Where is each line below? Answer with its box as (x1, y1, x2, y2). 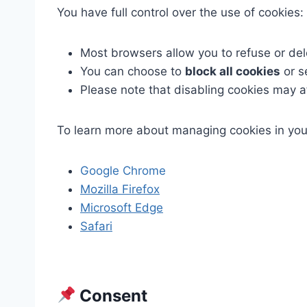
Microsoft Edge (80, 201, 163, 214)
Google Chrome (80, 164, 166, 177)
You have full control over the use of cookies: (57, 5, 304, 19)
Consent (75, 286, 148, 306)
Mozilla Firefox (80, 182, 160, 196)
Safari (80, 219, 112, 233)
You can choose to (80, 64, 185, 78)
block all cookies (185, 64, 280, 78)
